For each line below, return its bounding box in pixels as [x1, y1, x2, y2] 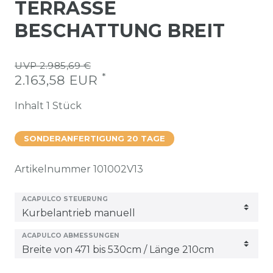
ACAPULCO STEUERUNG [22, 195, 108, 203]
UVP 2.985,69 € [15, 60, 91, 71]
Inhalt [15, 100, 46, 112]
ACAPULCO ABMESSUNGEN [22, 232, 119, 239]
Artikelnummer [15, 163, 93, 175]
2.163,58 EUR [15, 73, 102, 88]
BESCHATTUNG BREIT [15, 19, 225, 42]
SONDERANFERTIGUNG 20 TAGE [24, 133, 165, 143]
